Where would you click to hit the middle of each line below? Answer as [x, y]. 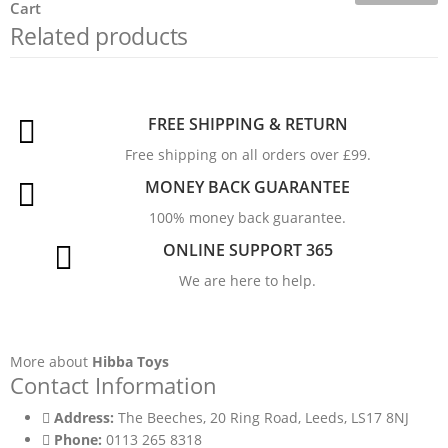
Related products [99, 36]
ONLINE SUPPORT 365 [247, 250]
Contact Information [113, 386]
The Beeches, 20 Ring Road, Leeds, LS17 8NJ [263, 418]
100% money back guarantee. [247, 218]
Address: [84, 418]
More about [51, 362]
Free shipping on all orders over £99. [247, 155]
